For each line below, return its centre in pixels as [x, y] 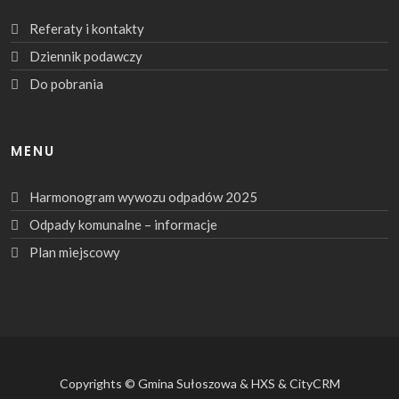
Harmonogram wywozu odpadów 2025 [143, 196]
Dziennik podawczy [86, 56]
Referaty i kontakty [87, 28]
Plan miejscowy [75, 252]
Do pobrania [66, 83]
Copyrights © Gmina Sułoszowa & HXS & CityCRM [199, 383]
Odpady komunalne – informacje [123, 224]
